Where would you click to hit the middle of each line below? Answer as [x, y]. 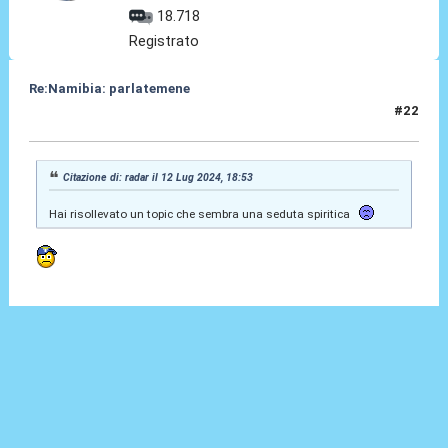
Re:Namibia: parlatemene [109, 89]
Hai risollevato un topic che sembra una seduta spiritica [202, 214]
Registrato [164, 40]
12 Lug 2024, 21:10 [89, 119]
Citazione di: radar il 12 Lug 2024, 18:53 [158, 177]
